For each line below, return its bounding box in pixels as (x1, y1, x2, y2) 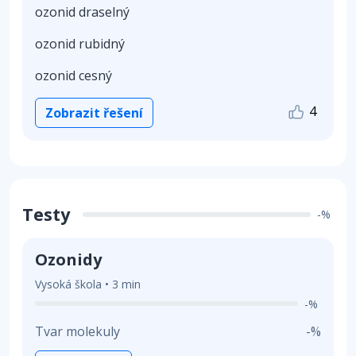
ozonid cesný (35, 66, 112, 84)
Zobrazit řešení (45, 103, 143, 122)
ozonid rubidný (35, 34, 125, 52)
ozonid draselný (35, 2, 130, 21)
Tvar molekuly (35, 322, 120, 340)
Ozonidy (35, 248, 102, 270)
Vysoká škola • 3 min (35, 276, 141, 292)
